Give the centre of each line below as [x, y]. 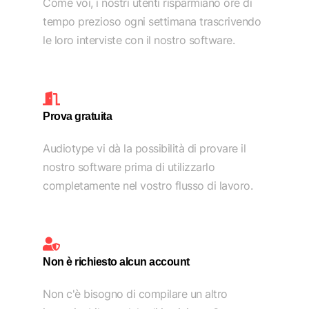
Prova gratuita [78, 117]
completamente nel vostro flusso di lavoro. [148, 186]
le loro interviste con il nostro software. [139, 40]
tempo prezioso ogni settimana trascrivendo [152, 22]
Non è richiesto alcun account [116, 262]
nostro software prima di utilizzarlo [129, 167]
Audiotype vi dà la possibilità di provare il [144, 149]
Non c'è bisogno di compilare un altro [135, 294]
